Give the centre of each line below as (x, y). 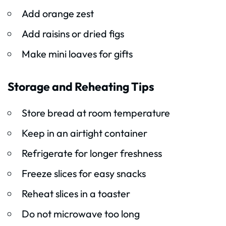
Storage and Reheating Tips (81, 87)
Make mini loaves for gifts (77, 54)
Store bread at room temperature (96, 113)
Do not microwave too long (80, 214)
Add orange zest (58, 14)
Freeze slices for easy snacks (83, 174)
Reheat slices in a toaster (76, 194)
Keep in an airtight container (84, 133)
